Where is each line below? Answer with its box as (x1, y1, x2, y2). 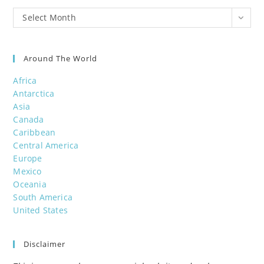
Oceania (13, 179, 47, 190)
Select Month (22, 12, 76, 24)
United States (13, 204, 68, 216)
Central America (13, 140, 79, 151)
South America (13, 192, 73, 203)
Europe (13, 153, 42, 164)
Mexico (13, 166, 42, 177)
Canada (13, 114, 44, 126)
